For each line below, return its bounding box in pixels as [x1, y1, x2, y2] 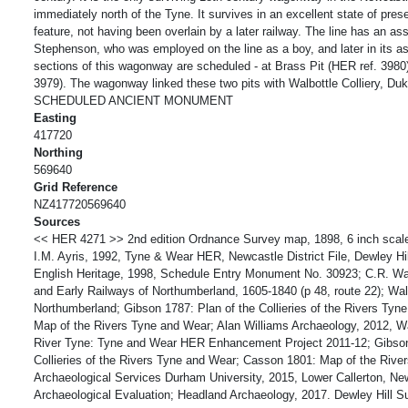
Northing [34, 145, 83, 159]
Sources [34, 214, 80, 229]
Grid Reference [34, 179, 117, 194]
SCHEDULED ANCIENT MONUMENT [34, 93, 233, 107]
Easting [34, 110, 76, 125]
